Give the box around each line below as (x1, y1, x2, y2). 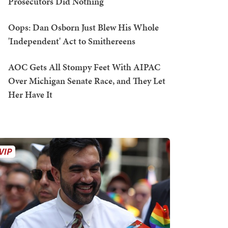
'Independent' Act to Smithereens (8, 35, 135, 47)
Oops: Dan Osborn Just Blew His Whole (8, 21, 159, 34)
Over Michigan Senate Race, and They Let (8, 74, 165, 87)
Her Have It (8, 88, 52, 101)
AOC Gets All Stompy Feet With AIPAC (8, 61, 160, 73)
